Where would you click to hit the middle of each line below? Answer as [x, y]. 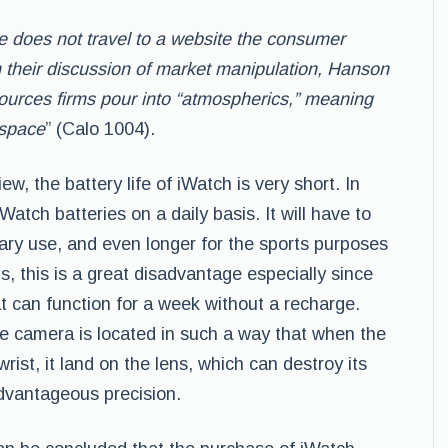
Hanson [358, 69]
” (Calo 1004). [100, 129]
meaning [338, 99]
